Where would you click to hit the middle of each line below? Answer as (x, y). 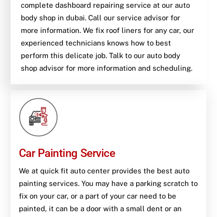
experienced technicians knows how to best (96, 43)
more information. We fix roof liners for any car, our (107, 31)
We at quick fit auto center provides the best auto (104, 171)
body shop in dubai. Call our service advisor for (100, 18)
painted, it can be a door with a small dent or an (100, 209)
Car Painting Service (67, 153)
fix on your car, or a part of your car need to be (97, 196)
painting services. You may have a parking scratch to (108, 184)
